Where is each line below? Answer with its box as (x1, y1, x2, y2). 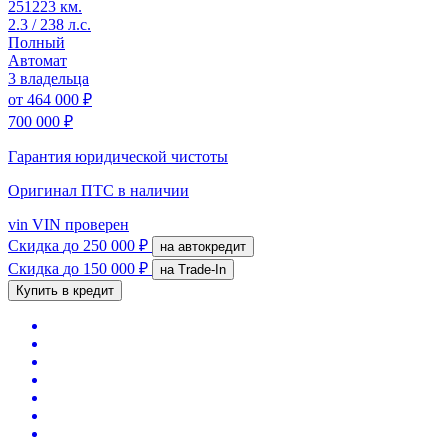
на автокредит (178, 238, 246, 254)
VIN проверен (28, 215, 129, 233)
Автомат (8, 51, 67, 69)
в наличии (118, 181, 189, 199)
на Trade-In (178, 261, 226, 277)
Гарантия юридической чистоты (8, 147, 228, 165)
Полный (8, 33, 65, 51)
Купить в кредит (16, 282, 114, 298)
